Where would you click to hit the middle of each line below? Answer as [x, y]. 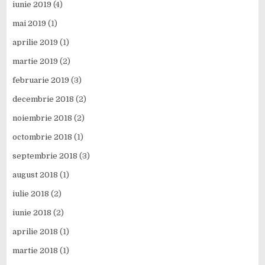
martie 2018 [35, 251]
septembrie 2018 [45, 156]
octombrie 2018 [43, 137]
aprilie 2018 [35, 232]
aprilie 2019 [35, 43]
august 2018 [35, 175]
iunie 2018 [32, 213]
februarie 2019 [41, 80]
